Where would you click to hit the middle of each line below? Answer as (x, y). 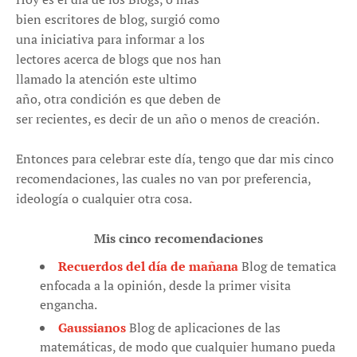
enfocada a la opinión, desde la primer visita (165, 285)
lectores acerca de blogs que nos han (119, 59)
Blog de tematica (287, 266)
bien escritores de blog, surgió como (118, 19)
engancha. (69, 304)
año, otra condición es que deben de (118, 99)
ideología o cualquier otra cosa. (104, 198)
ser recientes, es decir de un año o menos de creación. (168, 119)
